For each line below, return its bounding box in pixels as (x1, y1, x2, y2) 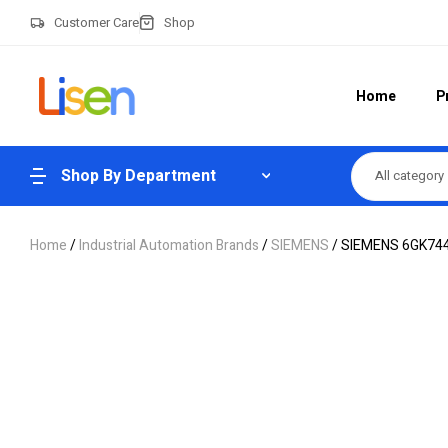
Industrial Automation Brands (79, 235, 259, 256)
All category (375, 166, 444, 185)
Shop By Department (61, 164, 216, 188)
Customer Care (53, 12, 139, 32)
